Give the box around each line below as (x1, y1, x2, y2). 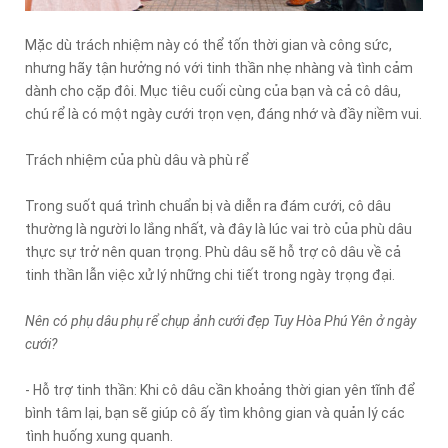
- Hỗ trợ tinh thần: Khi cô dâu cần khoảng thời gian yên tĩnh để (25, 381, 415, 398)
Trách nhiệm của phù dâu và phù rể (25, 151, 249, 168)
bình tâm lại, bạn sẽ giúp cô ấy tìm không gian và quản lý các (25, 404, 405, 421)
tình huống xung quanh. (25, 427, 173, 444)
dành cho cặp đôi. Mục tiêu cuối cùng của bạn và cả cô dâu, (25, 82, 401, 99)
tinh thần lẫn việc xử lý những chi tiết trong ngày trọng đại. (25, 266, 395, 283)
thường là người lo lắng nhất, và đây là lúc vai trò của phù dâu (25, 220, 412, 237)
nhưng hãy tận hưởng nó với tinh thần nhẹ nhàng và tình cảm (25, 59, 413, 76)
